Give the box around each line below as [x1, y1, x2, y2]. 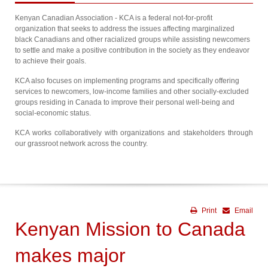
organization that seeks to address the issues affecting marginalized [15, 25, 234, 33]
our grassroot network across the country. [15, 139, 148, 148]
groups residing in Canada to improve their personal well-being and [15, 98, 234, 106]
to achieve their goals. [15, 57, 86, 65]
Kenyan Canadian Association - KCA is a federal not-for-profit [15, 14, 212, 22]
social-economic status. [15, 109, 91, 117]
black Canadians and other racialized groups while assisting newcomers [15, 35, 250, 44]
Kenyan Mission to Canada [15, 218, 245, 240]
